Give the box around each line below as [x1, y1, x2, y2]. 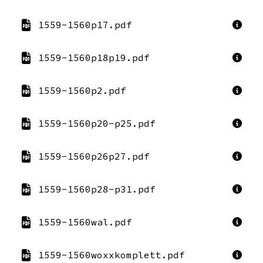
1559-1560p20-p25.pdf [38, 117, 156, 129]
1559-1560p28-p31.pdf [38, 183, 156, 195]
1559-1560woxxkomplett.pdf [38, 249, 185, 261]
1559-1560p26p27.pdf [38, 150, 150, 162]
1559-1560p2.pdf [38, 85, 126, 96]
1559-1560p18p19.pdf [38, 52, 150, 63]
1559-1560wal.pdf [38, 216, 132, 228]
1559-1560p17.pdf [38, 19, 132, 31]
